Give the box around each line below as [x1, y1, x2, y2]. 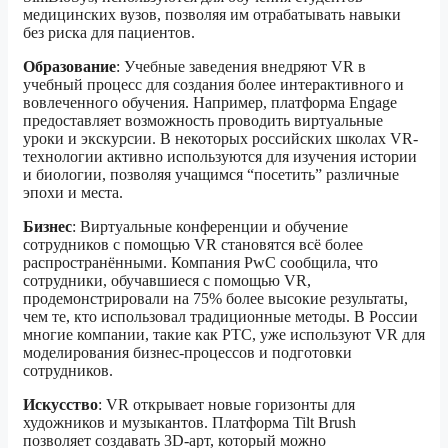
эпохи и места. [23, 183, 123, 201]
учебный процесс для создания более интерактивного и [23, 75, 404, 93]
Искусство [23, 395, 98, 413]
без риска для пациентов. [23, 23, 195, 41]
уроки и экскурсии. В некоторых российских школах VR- [23, 129, 418, 147]
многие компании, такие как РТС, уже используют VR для [23, 325, 425, 343]
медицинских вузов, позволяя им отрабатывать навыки [23, 5, 401, 23]
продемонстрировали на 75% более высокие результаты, [23, 289, 408, 307]
